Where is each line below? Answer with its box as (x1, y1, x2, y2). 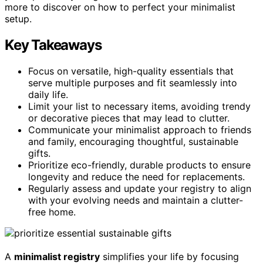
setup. (5, 12, 32, 25)
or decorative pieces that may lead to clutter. (28, 112, 230, 124)
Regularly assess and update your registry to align (28, 182, 251, 194)
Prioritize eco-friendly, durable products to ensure (28, 159, 251, 171)
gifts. (28, 147, 50, 159)
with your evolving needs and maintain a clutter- (28, 194, 243, 206)
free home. (28, 205, 76, 218)
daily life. (28, 88, 68, 100)
